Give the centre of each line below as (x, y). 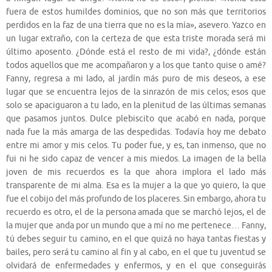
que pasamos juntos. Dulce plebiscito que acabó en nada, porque (136, 118)
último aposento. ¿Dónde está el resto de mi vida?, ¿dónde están (136, 52)
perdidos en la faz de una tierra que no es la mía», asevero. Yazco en (136, 25)
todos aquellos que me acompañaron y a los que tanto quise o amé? (136, 65)
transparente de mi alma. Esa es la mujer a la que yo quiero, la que (136, 185)
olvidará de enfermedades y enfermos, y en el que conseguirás (136, 265)
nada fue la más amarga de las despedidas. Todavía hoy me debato (136, 132)
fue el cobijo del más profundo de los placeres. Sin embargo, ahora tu (136, 199)
